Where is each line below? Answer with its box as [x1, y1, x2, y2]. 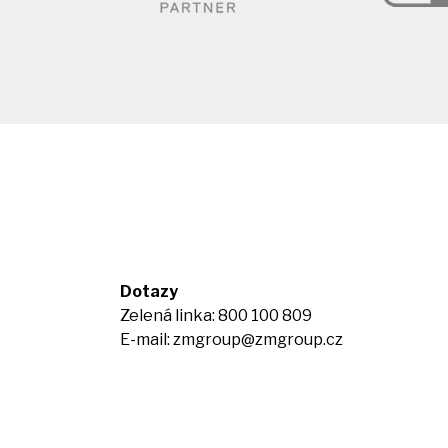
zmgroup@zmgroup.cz [172, 330, 343, 349]
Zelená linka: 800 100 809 [119, 306, 312, 325]
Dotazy [119, 282, 178, 301]
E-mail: [119, 330, 173, 349]
